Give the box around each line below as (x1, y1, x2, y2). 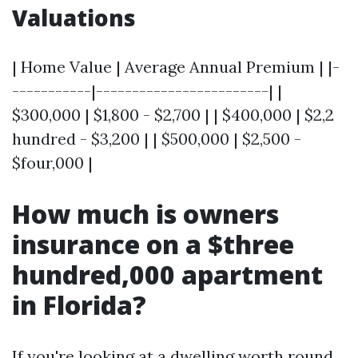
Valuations (12, 2, 136, 33)
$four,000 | (12, 153, 93, 173)
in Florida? (12, 288, 146, 322)
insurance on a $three (12, 227, 294, 261)
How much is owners (12, 197, 279, 231)
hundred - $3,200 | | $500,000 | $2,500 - (12, 129, 301, 149)
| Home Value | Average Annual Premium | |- (12, 57, 340, 77)
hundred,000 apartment (12, 257, 323, 292)
